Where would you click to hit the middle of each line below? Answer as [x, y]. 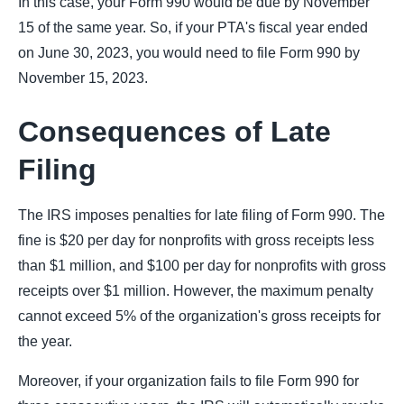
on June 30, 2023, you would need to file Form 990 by [189, 53]
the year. [45, 341]
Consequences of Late [174, 132]
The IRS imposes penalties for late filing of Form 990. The [202, 215]
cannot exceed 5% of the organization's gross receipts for [199, 316]
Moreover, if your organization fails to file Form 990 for [188, 381]
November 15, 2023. [83, 78]
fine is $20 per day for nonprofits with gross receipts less [196, 240]
